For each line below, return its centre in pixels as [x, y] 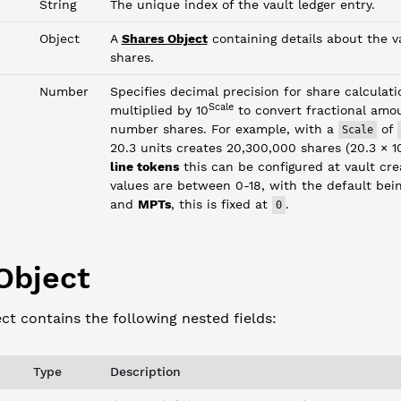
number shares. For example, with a [224, 129]
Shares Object [164, 38]
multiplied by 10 [159, 110]
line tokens [144, 166]
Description [145, 371]
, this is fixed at [221, 204]
